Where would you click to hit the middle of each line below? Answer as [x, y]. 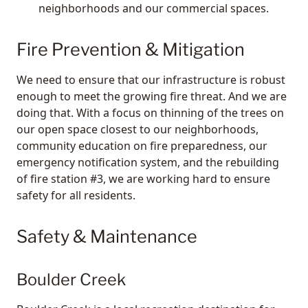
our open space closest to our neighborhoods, [137, 129]
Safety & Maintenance [107, 236]
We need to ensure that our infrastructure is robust [151, 79]
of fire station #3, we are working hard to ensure [143, 178]
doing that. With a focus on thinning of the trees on [150, 112]
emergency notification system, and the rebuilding [148, 162]
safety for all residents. [76, 195]
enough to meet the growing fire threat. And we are [152, 96]
